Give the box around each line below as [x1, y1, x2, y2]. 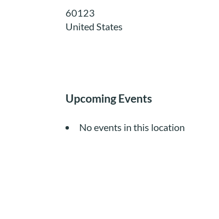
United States [66, 21, 123, 32]
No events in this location [79, 121, 185, 133]
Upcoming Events [66, 91, 153, 105]
